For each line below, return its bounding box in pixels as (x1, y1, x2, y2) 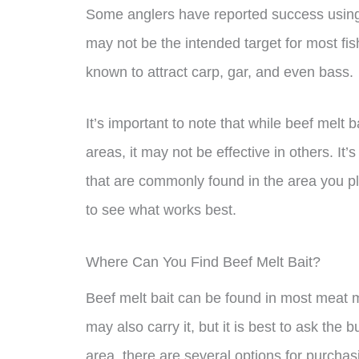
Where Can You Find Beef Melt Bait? (86, 254, 321, 271)
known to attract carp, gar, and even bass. (86, 63, 353, 80)
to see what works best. (86, 202, 236, 219)
